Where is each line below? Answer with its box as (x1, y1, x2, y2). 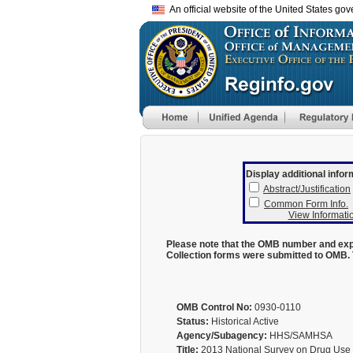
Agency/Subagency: (176, 330, 267, 341)
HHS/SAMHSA (266, 330, 333, 341)
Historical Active (208, 316, 279, 327)
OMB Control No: (176, 302, 252, 313)
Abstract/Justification (263, 184, 351, 195)
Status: (176, 316, 209, 327)
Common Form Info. (264, 199, 348, 210)
